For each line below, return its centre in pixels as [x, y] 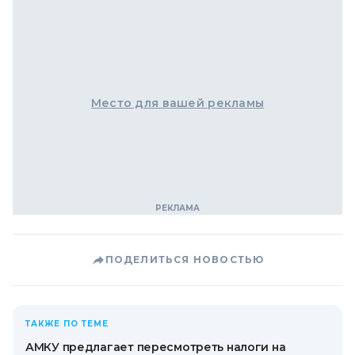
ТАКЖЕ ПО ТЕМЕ [67, 324]
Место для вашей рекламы [177, 103]
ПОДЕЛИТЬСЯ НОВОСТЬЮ [185, 260]
